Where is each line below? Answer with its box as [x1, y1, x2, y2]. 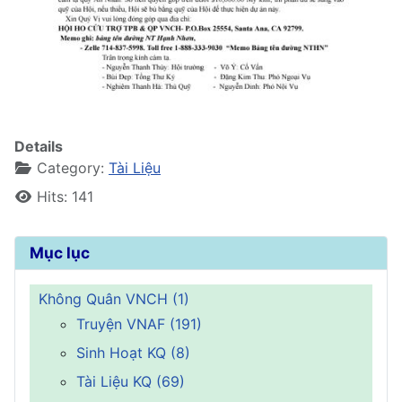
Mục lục [30, 242, 90, 262]
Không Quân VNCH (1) [39, 289, 189, 308]
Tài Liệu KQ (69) [76, 371, 185, 390]
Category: [32, 158, 109, 177]
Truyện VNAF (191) [76, 314, 202, 333]
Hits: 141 [37, 187, 93, 205]
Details [14, 136, 63, 155]
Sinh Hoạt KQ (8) [76, 343, 190, 362]
